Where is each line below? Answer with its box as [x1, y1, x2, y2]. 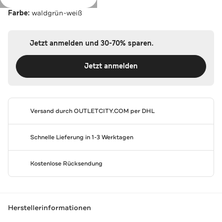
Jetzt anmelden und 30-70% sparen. [29, 38, 154, 48]
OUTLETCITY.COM [73, 107, 129, 115]
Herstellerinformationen [8, 203, 91, 213]
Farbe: [8, 8, 32, 18]
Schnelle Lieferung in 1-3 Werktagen [30, 133, 133, 141]
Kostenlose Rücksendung [30, 159, 103, 167]
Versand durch [30, 107, 74, 115]
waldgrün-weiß [32, 8, 82, 17]
